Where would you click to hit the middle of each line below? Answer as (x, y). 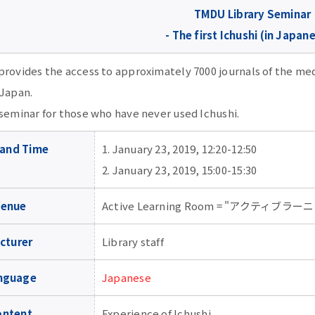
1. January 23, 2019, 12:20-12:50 (180, 149)
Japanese (127, 277)
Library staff (133, 242)
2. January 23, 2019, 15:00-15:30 (180, 170)
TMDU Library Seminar (252, 14)
